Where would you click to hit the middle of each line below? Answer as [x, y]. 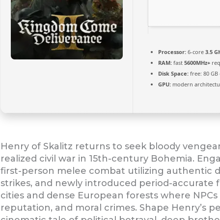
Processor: [172, 52]
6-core [195, 52]
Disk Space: [173, 73]
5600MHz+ [197, 63]
